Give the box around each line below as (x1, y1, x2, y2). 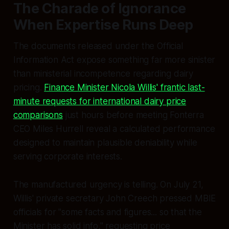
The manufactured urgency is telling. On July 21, (13, 179, 203, 190)
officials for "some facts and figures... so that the (13, 207, 202, 218)
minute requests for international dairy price (13, 96, 187, 107)
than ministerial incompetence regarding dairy (13, 68, 194, 79)
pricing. (13, 82, 44, 93)
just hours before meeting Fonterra (62, 110, 204, 121)
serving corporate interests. (13, 151, 122, 162)
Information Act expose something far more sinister (13, 55, 216, 65)
